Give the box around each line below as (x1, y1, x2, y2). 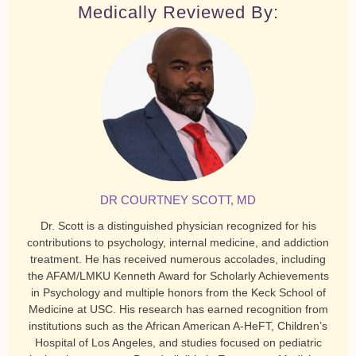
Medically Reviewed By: (77, 2, 279, 22)
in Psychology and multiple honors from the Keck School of (30, 285, 326, 299)
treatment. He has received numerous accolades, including (30, 252, 326, 265)
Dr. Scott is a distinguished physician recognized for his (40, 219, 316, 232)
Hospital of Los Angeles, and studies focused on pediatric (34, 335, 322, 349)
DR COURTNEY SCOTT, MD (100, 192, 256, 207)
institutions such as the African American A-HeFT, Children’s (29, 319, 327, 332)
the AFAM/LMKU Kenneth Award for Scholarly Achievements (27, 269, 329, 282)
